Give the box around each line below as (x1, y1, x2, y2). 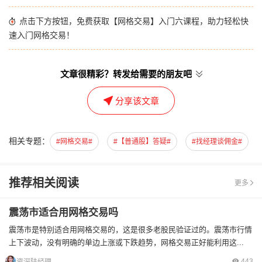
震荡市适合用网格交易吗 (9, 207, 118, 218)
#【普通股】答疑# (113, 137, 171, 146)
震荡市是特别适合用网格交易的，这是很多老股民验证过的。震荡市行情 (9, 225, 252, 234)
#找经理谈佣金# (192, 137, 242, 146)
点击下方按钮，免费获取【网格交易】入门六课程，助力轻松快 (17, 16, 249, 26)
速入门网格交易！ (9, 30, 74, 40)
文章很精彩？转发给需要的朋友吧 (60, 69, 194, 79)
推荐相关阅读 (9, 177, 79, 189)
